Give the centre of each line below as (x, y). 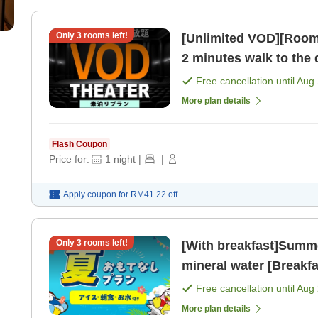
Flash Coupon (79, 144)
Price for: (69, 159)
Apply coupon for (96, 194)
